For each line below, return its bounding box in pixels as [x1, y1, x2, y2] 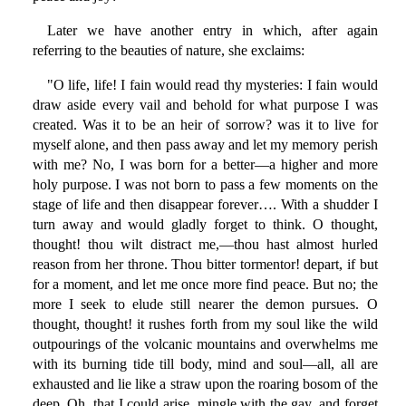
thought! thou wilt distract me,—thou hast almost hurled [32, 237, 378, 253]
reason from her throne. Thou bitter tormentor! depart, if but [32, 256, 378, 273]
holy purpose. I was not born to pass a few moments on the [32, 177, 378, 193]
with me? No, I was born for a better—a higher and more [32, 157, 378, 173]
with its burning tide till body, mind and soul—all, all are [32, 356, 378, 372]
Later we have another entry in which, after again [46, 23, 378, 39]
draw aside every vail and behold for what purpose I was [32, 97, 378, 113]
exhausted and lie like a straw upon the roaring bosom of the [32, 376, 378, 392]
